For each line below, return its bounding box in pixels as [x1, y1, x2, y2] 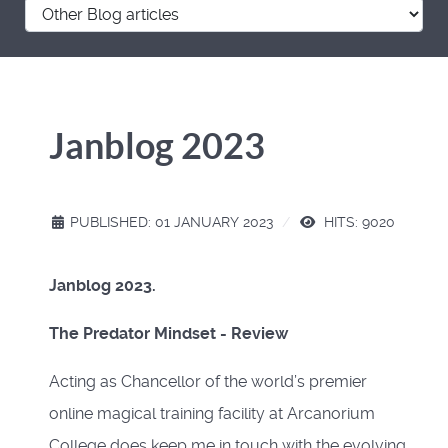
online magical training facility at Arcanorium [49, 403, 375, 423]
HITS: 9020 [320, 213, 395, 230]
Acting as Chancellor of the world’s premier [49, 371, 367, 391]
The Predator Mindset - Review [49, 323, 288, 343]
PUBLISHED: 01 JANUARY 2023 [70, 213, 273, 230]
